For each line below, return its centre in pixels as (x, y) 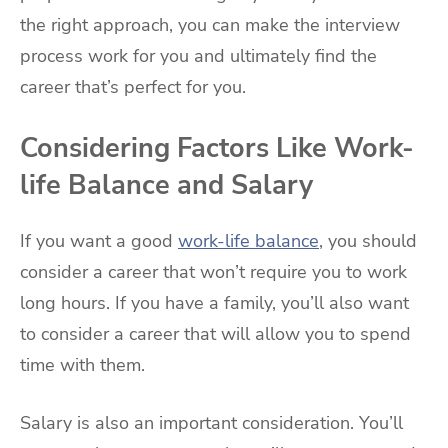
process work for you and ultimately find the (198, 55)
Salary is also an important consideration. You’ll (211, 422)
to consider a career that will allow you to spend (215, 334)
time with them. (82, 365)
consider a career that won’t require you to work (213, 272)
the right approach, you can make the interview (210, 24)
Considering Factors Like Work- (217, 147)
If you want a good (99, 241)
